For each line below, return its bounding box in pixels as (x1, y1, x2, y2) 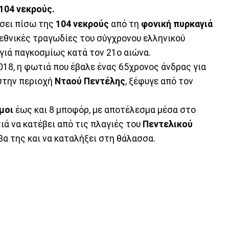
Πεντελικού (143, 119, 193, 129)
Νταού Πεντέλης (55, 76, 125, 86)
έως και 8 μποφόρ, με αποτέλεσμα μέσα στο (13, 104, 196, 115)
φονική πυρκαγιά (141, 18, 213, 29)
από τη (109, 18, 141, 29)
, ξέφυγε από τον (125, 76, 193, 86)
